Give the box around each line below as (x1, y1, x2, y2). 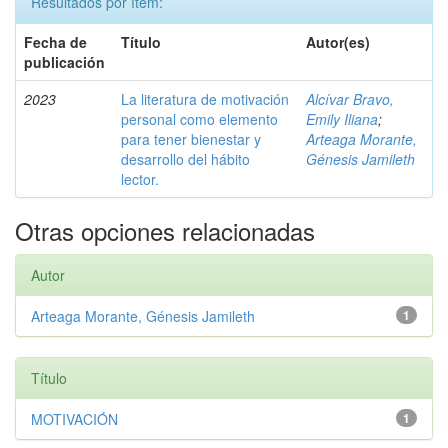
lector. (121, 168, 159, 189)
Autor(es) (306, 31, 370, 52)
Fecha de (24, 31, 87, 52)
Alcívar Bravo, (306, 88, 394, 109)
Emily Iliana (306, 108, 378, 129)
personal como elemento (121, 108, 278, 129)
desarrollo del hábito (121, 148, 250, 169)
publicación (24, 51, 105, 72)
